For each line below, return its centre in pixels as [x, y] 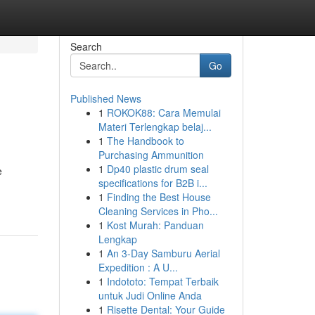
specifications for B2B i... [153, 183]
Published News [105, 98]
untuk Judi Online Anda [150, 295]
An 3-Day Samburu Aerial [163, 253]
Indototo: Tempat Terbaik [162, 281]
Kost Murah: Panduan [155, 225]
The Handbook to [145, 141]
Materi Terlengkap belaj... [155, 127]
